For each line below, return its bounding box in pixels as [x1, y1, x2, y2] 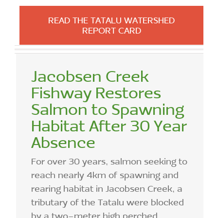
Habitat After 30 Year [31, 115, 187, 136]
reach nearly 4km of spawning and [31, 169, 179, 181]
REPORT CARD [82, 24, 141, 36]
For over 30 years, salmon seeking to [31, 155, 187, 167]
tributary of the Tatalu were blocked [31, 196, 184, 208]
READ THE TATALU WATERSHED [48, 14, 175, 26]
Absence [31, 131, 95, 153]
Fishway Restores [31, 82, 161, 103]
